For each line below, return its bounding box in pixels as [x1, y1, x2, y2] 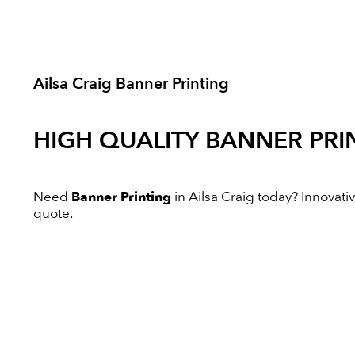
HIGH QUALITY [32, 124, 205, 157]
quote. [32, 204, 73, 223]
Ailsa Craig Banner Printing [32, 72, 229, 94]
